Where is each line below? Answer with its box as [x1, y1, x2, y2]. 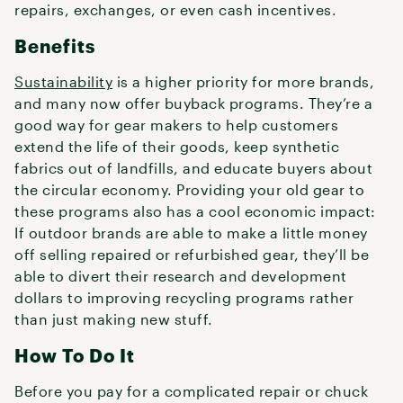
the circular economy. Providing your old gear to [14, 181, 364, 198]
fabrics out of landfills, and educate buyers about [14, 159, 372, 176]
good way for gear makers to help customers [14, 116, 338, 133]
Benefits [14, 35, 95, 57]
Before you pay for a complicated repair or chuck [14, 382, 368, 399]
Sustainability [14, 73, 112, 90]
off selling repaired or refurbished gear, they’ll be [14, 246, 369, 263]
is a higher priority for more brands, [112, 73, 374, 90]
